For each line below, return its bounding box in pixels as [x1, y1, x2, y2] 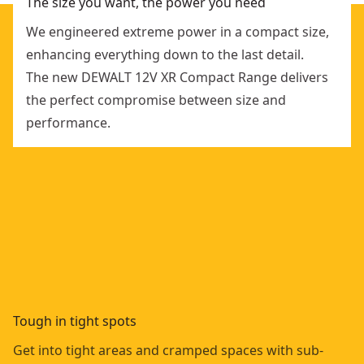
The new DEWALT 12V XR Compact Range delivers [26, 68, 328, 86]
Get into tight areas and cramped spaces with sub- [13, 341, 323, 359]
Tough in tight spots [13, 312, 136, 330]
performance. [26, 114, 110, 132]
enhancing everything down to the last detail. [26, 45, 304, 63]
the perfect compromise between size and [26, 91, 286, 109]
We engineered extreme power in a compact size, [26, 23, 329, 41]
